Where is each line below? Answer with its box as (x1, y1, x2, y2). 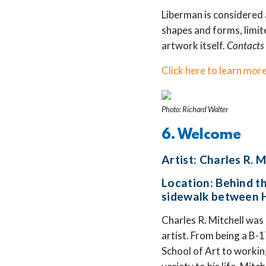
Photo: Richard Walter (161, 104, 228, 114)
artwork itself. (161, 39, 227, 52)
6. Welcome (161, 126, 241, 144)
